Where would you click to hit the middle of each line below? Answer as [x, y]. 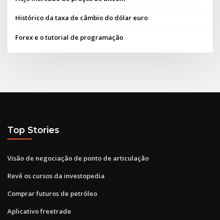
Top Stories [33, 130]
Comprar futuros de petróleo [52, 193]
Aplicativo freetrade [39, 211]
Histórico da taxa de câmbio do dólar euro [82, 18]
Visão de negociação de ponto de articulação [78, 158]
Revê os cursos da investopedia [56, 176]
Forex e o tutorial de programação [69, 37]
